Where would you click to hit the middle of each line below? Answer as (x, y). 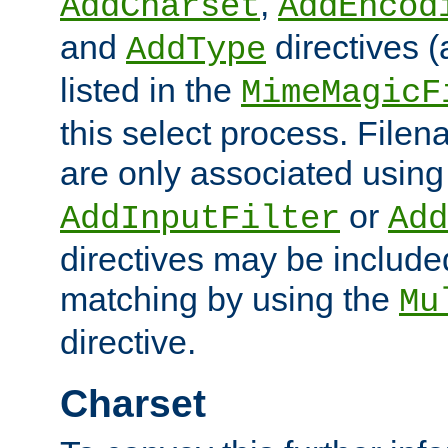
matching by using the (229, 298)
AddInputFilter (200, 218)
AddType (196, 49)
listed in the (150, 89)
